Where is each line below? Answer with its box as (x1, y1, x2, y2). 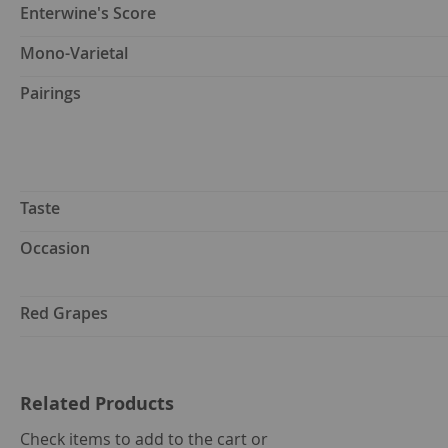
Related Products (20, 391, 174, 417)
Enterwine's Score (20, 2, 156, 25)
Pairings (20, 82, 81, 105)
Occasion (20, 237, 90, 260)
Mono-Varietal (20, 42, 128, 65)
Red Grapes (20, 302, 108, 325)
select (267, 424, 307, 444)
